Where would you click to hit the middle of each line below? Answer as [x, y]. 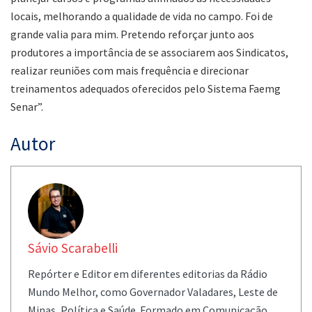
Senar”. [27, 106]
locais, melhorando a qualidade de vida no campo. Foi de [142, 16]
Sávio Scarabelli [73, 248]
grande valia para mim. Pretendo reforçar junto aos [132, 34]
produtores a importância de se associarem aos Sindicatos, [149, 52]
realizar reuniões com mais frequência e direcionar [130, 70]
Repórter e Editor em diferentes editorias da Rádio [148, 273]
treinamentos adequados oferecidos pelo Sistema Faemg [146, 88]
